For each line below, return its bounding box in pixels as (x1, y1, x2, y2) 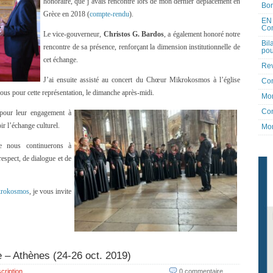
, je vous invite (29, 187, 71, 196)
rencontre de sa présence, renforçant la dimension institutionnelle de (43, 43, 240, 51)
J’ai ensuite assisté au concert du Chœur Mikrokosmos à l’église (43, 76, 240, 84)
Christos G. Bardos (103, 30, 164, 38)
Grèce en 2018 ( (43, 10, 90, 18)
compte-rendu (90, 10, 129, 18)
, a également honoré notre (164, 30, 240, 38)
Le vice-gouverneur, (43, 30, 104, 38)
